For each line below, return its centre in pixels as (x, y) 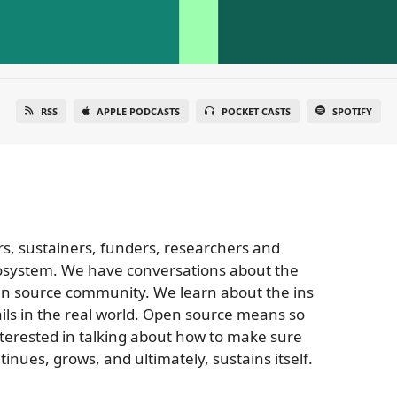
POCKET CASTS (256, 111)
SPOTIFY (352, 111)
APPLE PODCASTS (138, 111)
